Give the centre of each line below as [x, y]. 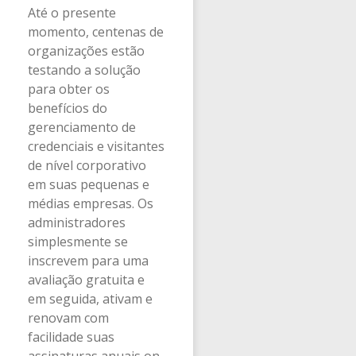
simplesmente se [78, 241]
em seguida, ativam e [90, 298]
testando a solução [84, 70]
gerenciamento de [82, 127]
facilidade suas [71, 337]
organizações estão [86, 50]
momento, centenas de [96, 31]
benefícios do [68, 108]
